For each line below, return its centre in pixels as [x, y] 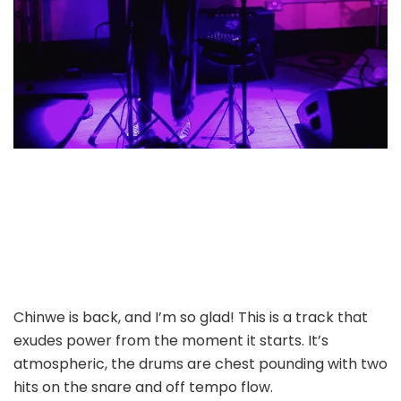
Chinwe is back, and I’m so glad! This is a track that [191, 317]
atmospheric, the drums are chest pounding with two [200, 363]
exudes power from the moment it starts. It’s [171, 340]
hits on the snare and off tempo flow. [145, 387]
